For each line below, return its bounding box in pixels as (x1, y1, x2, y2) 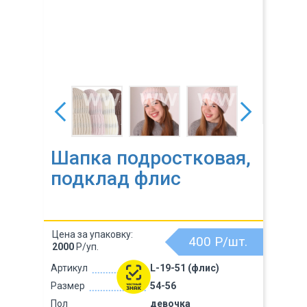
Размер (51, 280, 85, 291)
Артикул (51, 262, 88, 273)
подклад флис (51, 167, 181, 190)
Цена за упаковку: (52, 229, 133, 240)
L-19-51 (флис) (149, 262, 219, 273)
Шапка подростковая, (51, 147, 251, 169)
